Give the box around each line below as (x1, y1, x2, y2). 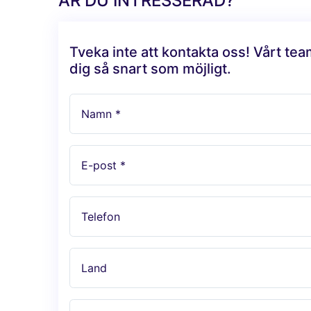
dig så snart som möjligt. (69, 60, 231, 78)
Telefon (81, 210, 120, 224)
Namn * (81, 107, 121, 121)
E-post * (81, 158, 126, 173)
